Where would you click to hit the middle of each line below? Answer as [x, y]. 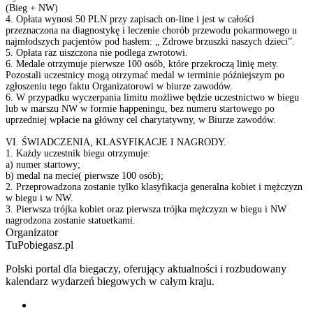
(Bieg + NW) [32, 8]
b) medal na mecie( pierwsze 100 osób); [85, 176]
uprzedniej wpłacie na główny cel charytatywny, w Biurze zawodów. [141, 120]
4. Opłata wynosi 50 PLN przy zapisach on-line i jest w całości [130, 19]
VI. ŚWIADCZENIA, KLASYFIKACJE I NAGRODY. [116, 142]
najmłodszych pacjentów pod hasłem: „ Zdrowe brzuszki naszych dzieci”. [150, 42]
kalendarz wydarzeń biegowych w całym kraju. [110, 281]
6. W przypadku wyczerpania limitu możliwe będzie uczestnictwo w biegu [152, 97]
